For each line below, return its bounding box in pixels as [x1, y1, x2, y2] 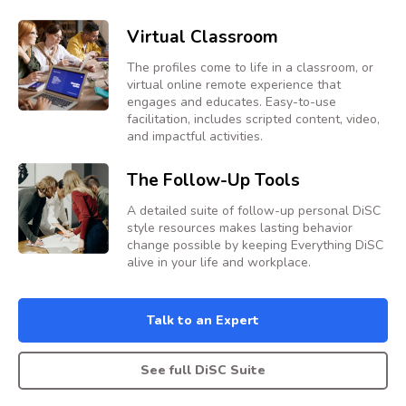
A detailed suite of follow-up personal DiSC [127, 201, 381, 219]
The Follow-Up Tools [127, 168, 300, 192]
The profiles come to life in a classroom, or [127, 58, 373, 76]
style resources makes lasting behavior [127, 218, 353, 237]
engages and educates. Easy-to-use [127, 92, 336, 111]
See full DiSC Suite [140, 362, 266, 380]
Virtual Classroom [127, 24, 278, 49]
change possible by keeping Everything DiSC [127, 236, 383, 254]
